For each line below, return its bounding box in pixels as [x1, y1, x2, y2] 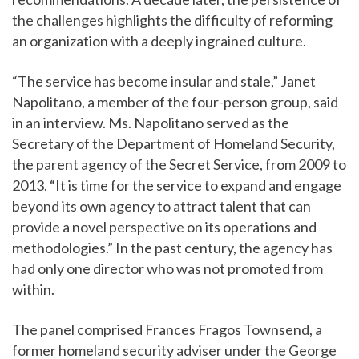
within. [12, 280, 54, 299]
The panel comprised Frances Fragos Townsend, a [12, 321, 322, 339]
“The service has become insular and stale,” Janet [12, 72, 316, 91]
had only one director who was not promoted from [12, 260, 323, 278]
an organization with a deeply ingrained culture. [12, 32, 306, 50]
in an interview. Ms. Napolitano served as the [12, 114, 289, 132]
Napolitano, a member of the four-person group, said [12, 93, 338, 111]
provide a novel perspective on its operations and [12, 218, 317, 236]
